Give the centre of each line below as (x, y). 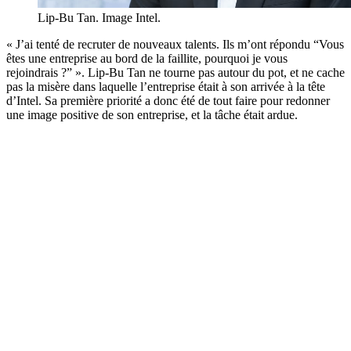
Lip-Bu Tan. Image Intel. (99, 18)
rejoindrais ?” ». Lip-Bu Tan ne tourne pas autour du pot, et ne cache (175, 73)
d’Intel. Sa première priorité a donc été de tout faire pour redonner (168, 101)
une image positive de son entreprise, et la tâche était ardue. (152, 115)
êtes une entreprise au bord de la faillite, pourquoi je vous (147, 59)
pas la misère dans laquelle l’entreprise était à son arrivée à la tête (166, 87)
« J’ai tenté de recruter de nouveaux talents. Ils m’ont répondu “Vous (175, 45)
